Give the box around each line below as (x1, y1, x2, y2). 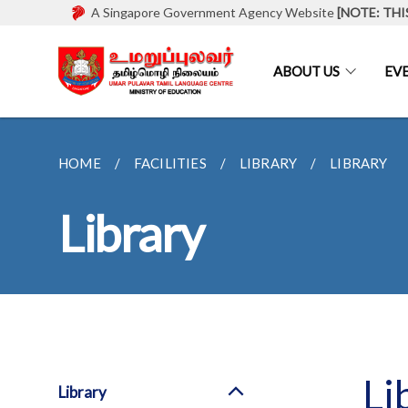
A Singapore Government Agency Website (91, 5, 334, 20)
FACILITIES (133, 155, 207, 171)
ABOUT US (273, 63, 340, 79)
